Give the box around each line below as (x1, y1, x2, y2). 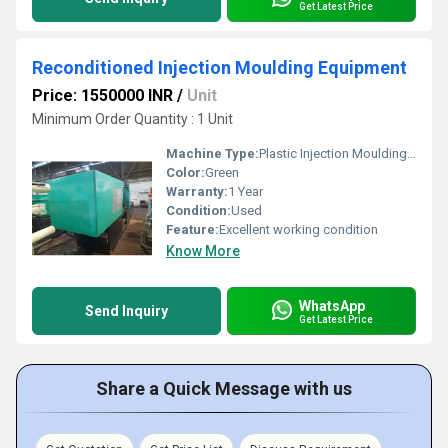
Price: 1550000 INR (32, 86, 173, 105)
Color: (166, 165, 205, 180)
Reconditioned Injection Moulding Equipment (32, 57, 407, 78)
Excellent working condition (219, 222, 378, 237)
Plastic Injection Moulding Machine (259, 146, 407, 161)
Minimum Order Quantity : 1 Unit (32, 111, 233, 127)
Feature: (166, 222, 219, 237)
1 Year (228, 184, 263, 199)
